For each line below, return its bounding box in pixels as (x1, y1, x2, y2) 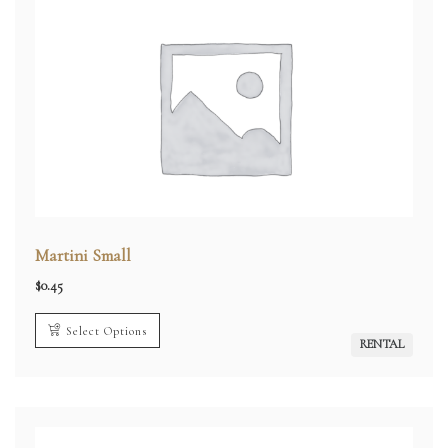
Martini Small (35, 245, 131, 266)
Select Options (66, 324, 147, 338)
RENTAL (359, 337, 405, 352)
